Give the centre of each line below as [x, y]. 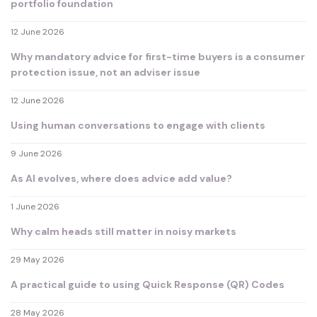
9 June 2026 [36, 154]
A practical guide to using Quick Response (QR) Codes [148, 285]
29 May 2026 [38, 260]
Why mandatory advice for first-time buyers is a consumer [158, 57]
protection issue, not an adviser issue [105, 73]
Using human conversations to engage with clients [138, 126]
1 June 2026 [35, 207]
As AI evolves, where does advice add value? [121, 179]
